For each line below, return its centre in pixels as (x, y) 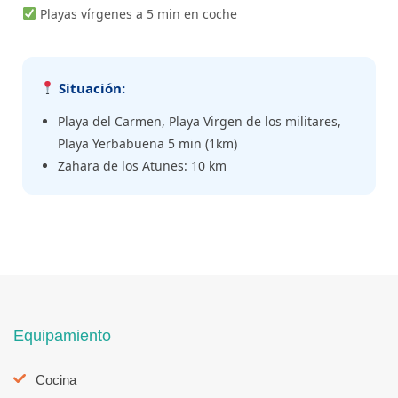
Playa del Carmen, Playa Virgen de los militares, (199, 121)
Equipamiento (62, 335)
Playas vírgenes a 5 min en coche (136, 13)
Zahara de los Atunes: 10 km (142, 165)
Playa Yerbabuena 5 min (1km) (147, 143)
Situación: (91, 88)
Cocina (56, 379)
